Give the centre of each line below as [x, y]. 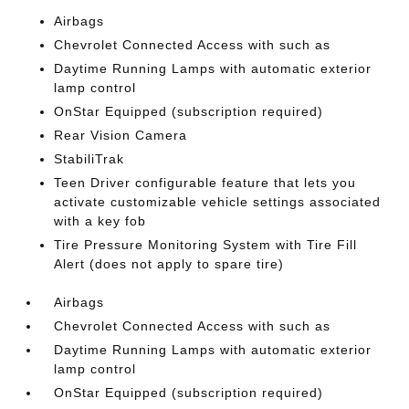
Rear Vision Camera [121, 135]
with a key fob [100, 220]
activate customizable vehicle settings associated [218, 201]
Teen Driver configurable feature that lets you [205, 182]
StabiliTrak [89, 158]
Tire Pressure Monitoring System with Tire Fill [206, 244]
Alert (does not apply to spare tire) [169, 263]
